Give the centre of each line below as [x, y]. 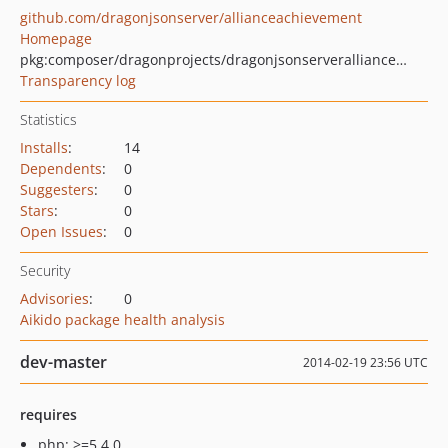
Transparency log [78, 80]
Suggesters [57, 189]
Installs [44, 147]
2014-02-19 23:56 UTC [365, 362]
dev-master [63, 362]
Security [45, 270]
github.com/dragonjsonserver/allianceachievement [191, 17]
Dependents [61, 168]
